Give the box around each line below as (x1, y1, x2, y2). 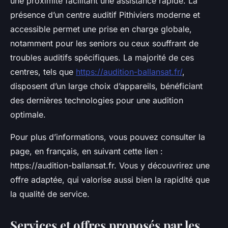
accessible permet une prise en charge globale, (10, 23, 192, 34)
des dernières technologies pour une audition (10, 95, 183, 105)
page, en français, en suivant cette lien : (10, 146, 163, 156)
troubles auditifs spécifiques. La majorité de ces (10, 52, 194, 63)
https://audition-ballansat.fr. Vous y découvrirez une (10, 160, 210, 170)
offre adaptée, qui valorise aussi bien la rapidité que (10, 174, 210, 185)
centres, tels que (10, 66, 76, 77)
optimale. (10, 109, 46, 120)
